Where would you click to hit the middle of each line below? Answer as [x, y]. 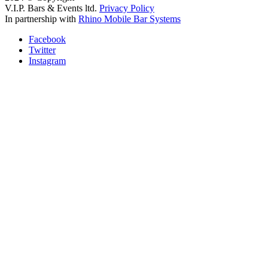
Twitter [42, 50]
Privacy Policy [127, 8]
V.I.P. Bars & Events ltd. [52, 8]
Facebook [47, 39]
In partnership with [42, 19]
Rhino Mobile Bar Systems [130, 19]
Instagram [47, 60]
